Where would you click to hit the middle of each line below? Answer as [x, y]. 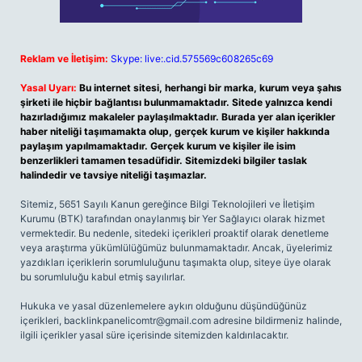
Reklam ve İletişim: [64, 59]
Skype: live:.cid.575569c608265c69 [192, 59]
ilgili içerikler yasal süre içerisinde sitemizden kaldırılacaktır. [154, 335]
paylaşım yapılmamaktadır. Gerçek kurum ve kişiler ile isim [158, 146]
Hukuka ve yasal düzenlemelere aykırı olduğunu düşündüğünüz [164, 306]
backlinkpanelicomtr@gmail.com [137, 320]
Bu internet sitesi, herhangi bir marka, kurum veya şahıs [210, 88]
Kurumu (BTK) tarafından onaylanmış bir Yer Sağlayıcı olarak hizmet [173, 219]
